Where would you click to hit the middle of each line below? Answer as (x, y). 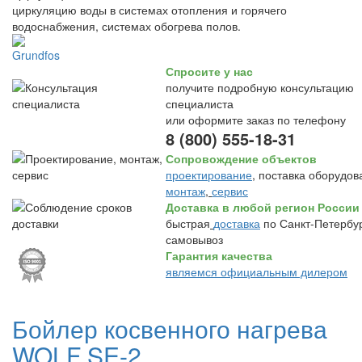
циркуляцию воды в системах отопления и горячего (149, 10)
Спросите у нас (209, 71)
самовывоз (194, 239)
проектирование (209, 175)
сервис (230, 191)
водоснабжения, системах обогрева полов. (126, 26)
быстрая (188, 223)
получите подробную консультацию (260, 87)
